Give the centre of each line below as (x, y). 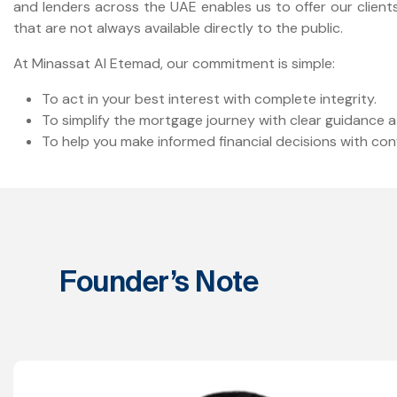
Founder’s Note (159, 281)
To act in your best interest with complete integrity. (209, 99)
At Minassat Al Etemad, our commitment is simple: (174, 64)
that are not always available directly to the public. (178, 28)
